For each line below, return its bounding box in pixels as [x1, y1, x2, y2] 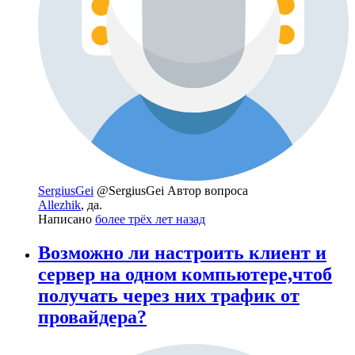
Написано [38, 212, 95, 227]
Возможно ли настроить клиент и [38, 242, 326, 264]
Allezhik [38, 198, 81, 212]
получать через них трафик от [38, 285, 300, 307]
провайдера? [38, 307, 147, 328]
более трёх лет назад [95, 212, 205, 227]
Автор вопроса [167, 184, 248, 198]
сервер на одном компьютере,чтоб [38, 264, 332, 285]
